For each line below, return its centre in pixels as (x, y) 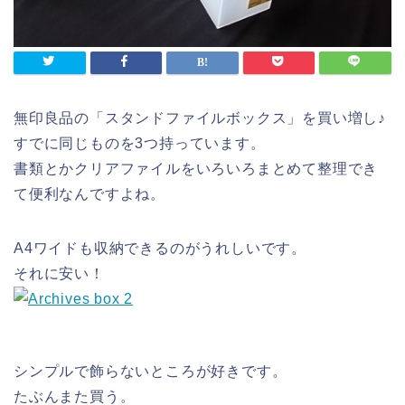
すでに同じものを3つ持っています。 (140, 144)
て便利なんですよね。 (89, 194)
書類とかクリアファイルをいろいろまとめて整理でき (196, 169)
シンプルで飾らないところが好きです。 (151, 372)
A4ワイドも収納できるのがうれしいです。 (160, 249)
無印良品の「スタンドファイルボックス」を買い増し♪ (200, 118)
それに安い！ (59, 274)
